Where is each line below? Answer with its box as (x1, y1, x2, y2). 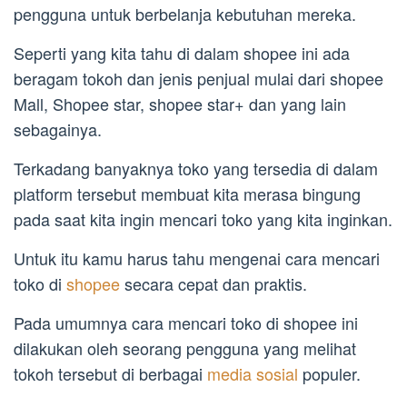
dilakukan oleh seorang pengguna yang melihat (14, 336, 356, 361)
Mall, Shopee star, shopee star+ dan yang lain (14, 92, 346, 116)
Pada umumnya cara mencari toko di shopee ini (14, 311, 358, 335)
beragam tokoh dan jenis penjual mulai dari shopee (14, 66, 383, 91)
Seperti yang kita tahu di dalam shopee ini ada (14, 41, 350, 65)
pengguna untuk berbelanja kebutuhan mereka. (14, 2, 356, 26)
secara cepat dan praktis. (124, 272, 307, 296)
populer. (298, 362, 361, 386)
